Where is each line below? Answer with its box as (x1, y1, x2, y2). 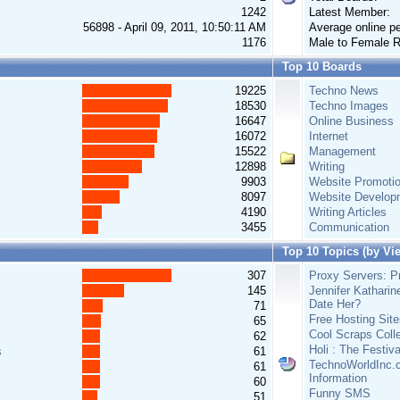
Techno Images (309, 99, 388, 112)
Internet (309, 129, 348, 143)
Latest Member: (309, 5, 390, 19)
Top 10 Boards (282, 60, 362, 73)
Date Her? (309, 297, 361, 311)
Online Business (309, 114, 394, 128)
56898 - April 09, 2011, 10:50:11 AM (83, 21, 266, 34)
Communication (309, 221, 389, 234)
